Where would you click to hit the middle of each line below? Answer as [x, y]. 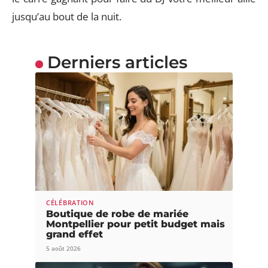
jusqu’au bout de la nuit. [67, 16]
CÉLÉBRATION [70, 202]
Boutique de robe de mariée [117, 214]
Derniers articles [117, 62]
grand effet [74, 234]
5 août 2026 [63, 248]
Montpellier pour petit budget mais [135, 224]
